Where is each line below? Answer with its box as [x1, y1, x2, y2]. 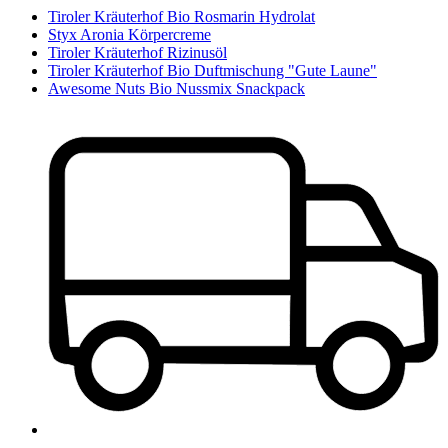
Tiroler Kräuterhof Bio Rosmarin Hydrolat [48, 7, 315, 25]
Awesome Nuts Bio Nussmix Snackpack [48, 79, 305, 97]
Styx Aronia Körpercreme [48, 25, 211, 43]
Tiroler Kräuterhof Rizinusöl [48, 43, 227, 61]
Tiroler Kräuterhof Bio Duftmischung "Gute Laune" [48, 61, 377, 79]
